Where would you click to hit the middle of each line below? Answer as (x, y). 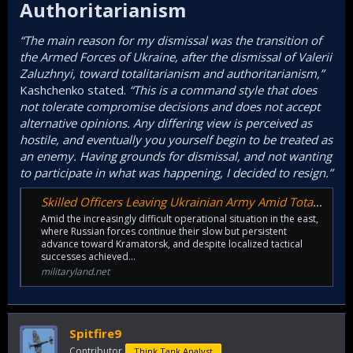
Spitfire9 (95, 334)
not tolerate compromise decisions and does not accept (170, 107)
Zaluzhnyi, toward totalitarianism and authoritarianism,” (172, 74)
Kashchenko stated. (74, 90)
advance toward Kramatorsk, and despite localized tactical (172, 243)
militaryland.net (75, 271)
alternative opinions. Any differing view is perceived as (166, 123)
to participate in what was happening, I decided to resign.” (176, 173)
